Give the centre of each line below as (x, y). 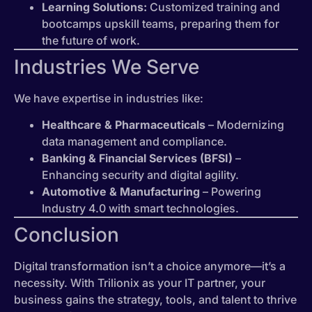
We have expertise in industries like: (109, 98)
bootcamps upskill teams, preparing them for (161, 23)
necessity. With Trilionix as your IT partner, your (140, 283)
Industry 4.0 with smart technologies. (140, 209)
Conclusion (67, 235)
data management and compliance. (134, 142)
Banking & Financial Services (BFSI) (137, 158)
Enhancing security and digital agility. (140, 175)
